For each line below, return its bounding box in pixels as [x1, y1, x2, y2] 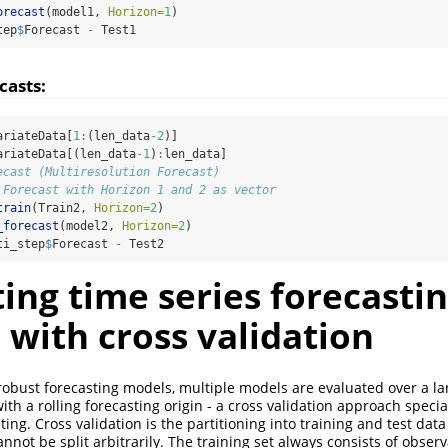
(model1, [45, 5, 108, 19]
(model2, [59, 218, 122, 233]
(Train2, [31, 200, 94, 215]
